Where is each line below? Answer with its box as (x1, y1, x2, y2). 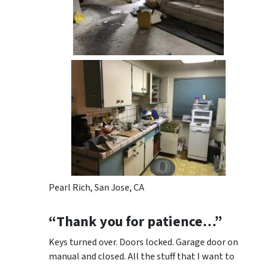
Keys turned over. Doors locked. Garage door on (49, 235, 238, 249)
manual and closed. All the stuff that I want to (49, 249, 235, 263)
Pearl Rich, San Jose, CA (49, 180, 144, 194)
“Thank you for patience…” (49, 211, 222, 232)
